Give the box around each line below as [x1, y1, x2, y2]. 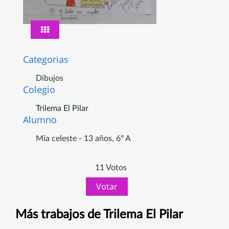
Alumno [23, 113, 57, 126]
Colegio [23, 83, 55, 96]
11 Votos [95, 164, 127, 172]
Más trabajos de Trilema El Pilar [15, 209, 183, 221]
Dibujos [36, 74, 63, 83]
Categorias [23, 53, 68, 66]
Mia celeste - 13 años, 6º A [36, 134, 131, 143]
